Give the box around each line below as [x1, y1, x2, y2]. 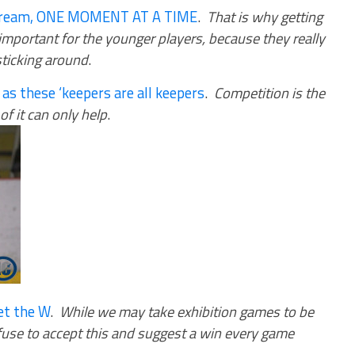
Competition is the [214, 82, 325, 104]
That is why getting [207, 6, 323, 28]
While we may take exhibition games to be [59, 300, 314, 323]
